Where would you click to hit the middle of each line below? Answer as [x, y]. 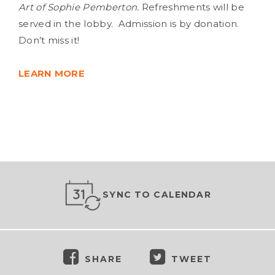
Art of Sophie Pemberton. [80, 7]
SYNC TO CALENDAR [157, 194]
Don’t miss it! [49, 40]
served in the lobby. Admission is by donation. [129, 24]
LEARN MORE [52, 73]
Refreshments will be [193, 7]
